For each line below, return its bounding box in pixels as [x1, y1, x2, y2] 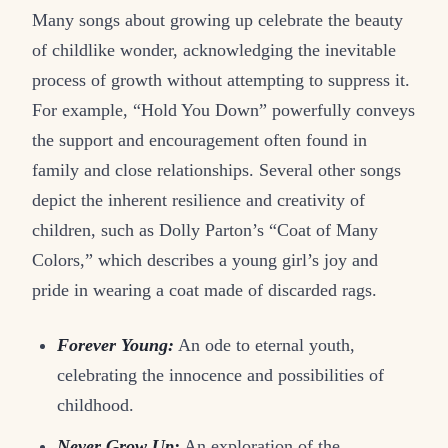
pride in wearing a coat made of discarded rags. [32, 279, 377, 300]
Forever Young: [57, 334, 175, 355]
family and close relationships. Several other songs [32, 159, 401, 180]
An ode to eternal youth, [174, 334, 356, 355]
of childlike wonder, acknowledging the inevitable [32, 39, 396, 60]
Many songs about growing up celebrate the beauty [32, 9, 403, 30]
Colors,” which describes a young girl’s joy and [32, 249, 378, 270]
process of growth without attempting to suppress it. [32, 69, 410, 90]
